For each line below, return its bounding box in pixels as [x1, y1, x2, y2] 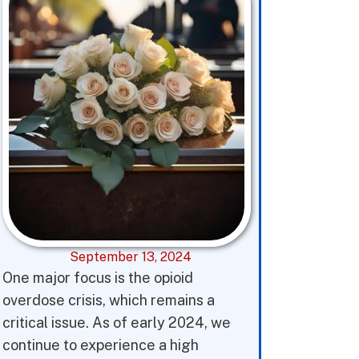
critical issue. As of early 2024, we [2, 314, 231, 331]
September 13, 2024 [69, 249, 192, 264]
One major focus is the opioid [2, 269, 193, 286]
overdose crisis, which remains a [2, 292, 215, 309]
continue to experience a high [2, 337, 199, 353]
